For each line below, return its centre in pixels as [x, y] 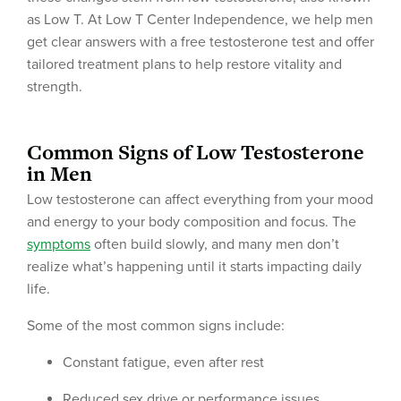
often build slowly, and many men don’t [215, 244]
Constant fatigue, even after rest [163, 363]
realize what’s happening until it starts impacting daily [194, 267]
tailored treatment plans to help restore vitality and [184, 64]
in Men [60, 174]
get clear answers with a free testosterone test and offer [200, 42]
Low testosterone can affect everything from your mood [200, 200]
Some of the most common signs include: [156, 326]
